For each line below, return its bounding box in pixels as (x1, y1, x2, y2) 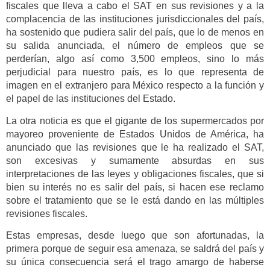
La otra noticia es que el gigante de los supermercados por (6, 115, 264, 126)
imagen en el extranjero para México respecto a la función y (6, 80, 264, 91)
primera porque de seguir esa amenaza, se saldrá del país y (6, 243, 264, 254)
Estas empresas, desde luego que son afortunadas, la (6, 230, 264, 241)
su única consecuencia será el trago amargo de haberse (6, 257, 264, 268)
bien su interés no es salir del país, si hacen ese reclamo (6, 181, 264, 192)
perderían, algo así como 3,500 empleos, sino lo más (6, 54, 264, 64)
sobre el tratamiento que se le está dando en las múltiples (6, 195, 264, 206)
